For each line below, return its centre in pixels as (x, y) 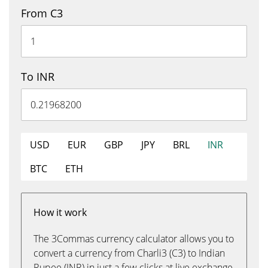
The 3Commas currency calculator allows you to (134, 239)
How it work (60, 212)
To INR (38, 77)
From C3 (42, 13)
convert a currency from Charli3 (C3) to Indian (129, 253)
